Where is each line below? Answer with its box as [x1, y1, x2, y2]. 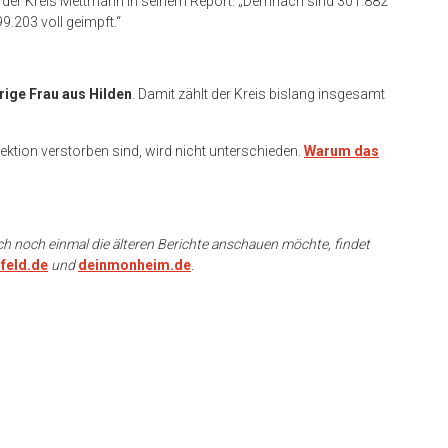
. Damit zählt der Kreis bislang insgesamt [132, 85, 385, 102]
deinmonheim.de [78, 256, 191, 273]
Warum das [304, 142, 379, 159]
